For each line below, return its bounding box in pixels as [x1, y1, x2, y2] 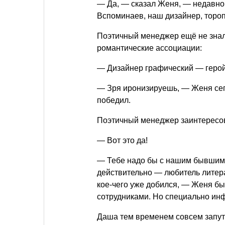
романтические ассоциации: [97, 44, 202, 53]
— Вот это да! [97, 136, 148, 145]
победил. [97, 96, 131, 105]
